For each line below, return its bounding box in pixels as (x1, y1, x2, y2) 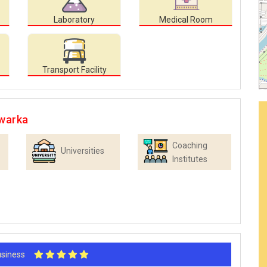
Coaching (172, 141, 207, 151)
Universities (61, 146, 104, 156)
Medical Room (159, 15, 213, 25)
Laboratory (54, 15, 95, 25)
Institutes (172, 154, 207, 164)
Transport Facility (42, 65, 107, 75)
